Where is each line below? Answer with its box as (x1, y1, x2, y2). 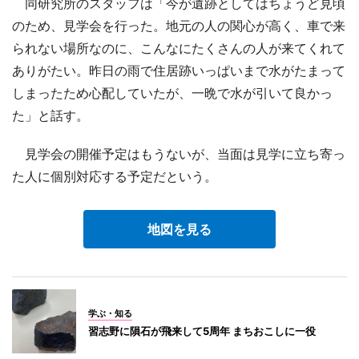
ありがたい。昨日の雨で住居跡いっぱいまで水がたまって (12, 62, 345, 79)
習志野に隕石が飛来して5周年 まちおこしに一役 (88, 324, 316, 337)
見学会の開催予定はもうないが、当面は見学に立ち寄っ (12, 145, 345, 162)
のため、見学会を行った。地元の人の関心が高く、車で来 (12, 17, 345, 34)
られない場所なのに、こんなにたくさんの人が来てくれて (12, 39, 345, 56)
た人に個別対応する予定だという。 (12, 167, 217, 184)
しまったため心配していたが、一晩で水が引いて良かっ (12, 84, 333, 101)
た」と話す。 (12, 107, 89, 123)
